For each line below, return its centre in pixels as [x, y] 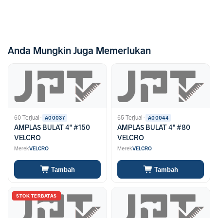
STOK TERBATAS [36, 196]
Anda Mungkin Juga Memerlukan [79, 51]
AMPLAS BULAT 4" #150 [52, 128]
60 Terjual [27, 118]
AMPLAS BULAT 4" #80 [154, 128]
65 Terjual [130, 118]
